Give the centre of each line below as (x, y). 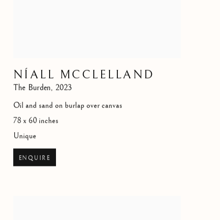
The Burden (32, 88)
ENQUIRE (34, 158)
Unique (25, 136)
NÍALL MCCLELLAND (84, 75)
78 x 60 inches (36, 121)
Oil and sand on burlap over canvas (68, 106)
